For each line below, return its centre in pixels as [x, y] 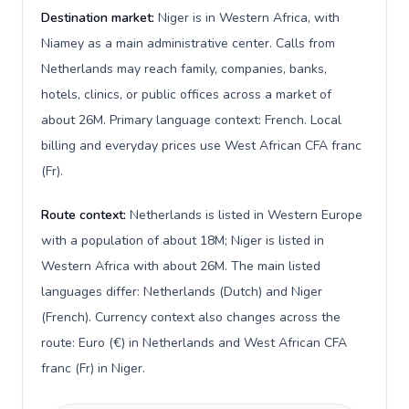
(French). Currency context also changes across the [191, 317]
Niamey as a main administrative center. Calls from [188, 43]
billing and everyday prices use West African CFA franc [201, 146]
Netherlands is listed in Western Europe [246, 215]
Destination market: [100, 18]
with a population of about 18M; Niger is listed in [183, 241]
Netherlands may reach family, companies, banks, [184, 69]
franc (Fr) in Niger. [93, 368]
